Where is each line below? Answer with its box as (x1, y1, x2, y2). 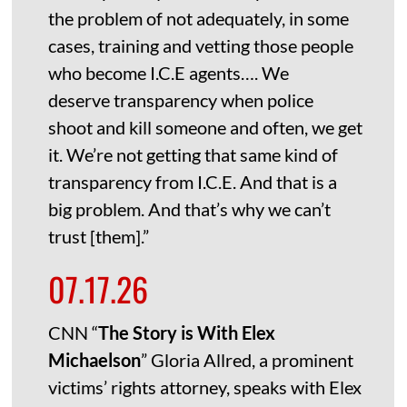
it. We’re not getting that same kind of (48, 144, 339, 166)
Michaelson (48, 349, 142, 372)
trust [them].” (48, 225, 150, 248)
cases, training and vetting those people (48, 35, 354, 57)
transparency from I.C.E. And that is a (48, 171, 338, 194)
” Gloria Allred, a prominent (141, 349, 354, 372)
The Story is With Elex (98, 322, 276, 344)
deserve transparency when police (48, 89, 314, 112)
